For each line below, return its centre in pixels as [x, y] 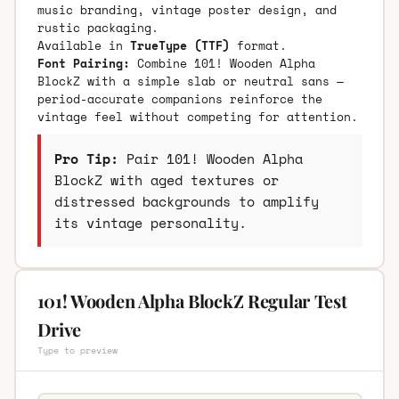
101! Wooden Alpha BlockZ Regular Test [192, 300]
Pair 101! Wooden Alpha [210, 158]
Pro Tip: [86, 158]
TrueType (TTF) [179, 45]
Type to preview [77, 350]
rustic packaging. [98, 27]
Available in [83, 45]
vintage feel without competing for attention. [197, 116]
